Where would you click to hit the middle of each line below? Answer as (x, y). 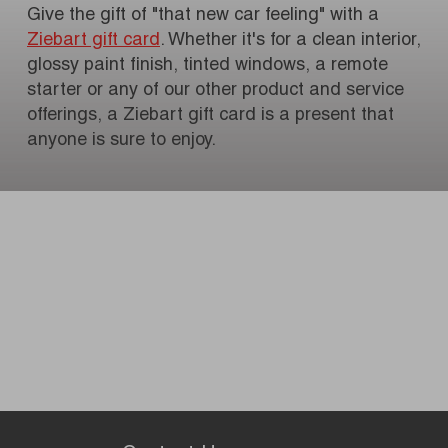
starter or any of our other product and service (215, 91)
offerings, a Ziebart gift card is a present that (210, 116)
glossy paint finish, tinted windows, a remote (207, 66)
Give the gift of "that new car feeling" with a (203, 16)
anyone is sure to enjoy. (121, 141)
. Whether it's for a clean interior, (290, 41)
